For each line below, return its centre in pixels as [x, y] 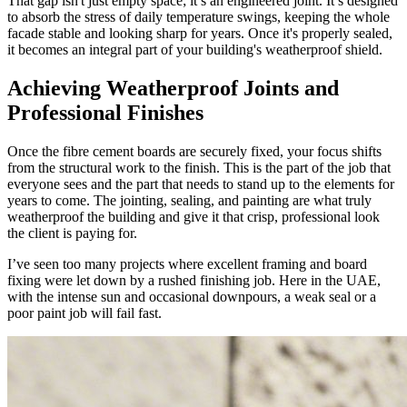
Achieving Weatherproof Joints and [173, 88]
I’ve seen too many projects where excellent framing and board [187, 263]
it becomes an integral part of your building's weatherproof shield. [195, 49]
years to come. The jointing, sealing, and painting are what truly [189, 200]
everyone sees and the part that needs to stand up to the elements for [201, 184]
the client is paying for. [72, 233]
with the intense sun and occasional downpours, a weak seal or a [192, 296]
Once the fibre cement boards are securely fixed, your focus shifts [194, 151]
